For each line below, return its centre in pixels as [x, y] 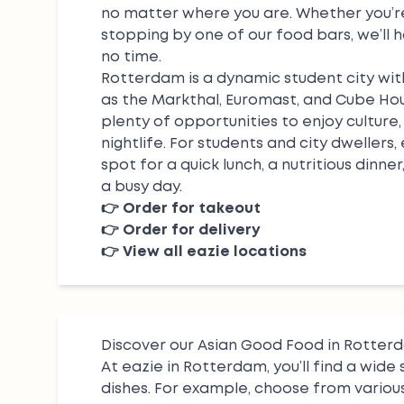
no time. [131, 57]
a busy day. [142, 187]
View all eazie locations [215, 252]
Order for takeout [192, 209]
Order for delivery [192, 230]
